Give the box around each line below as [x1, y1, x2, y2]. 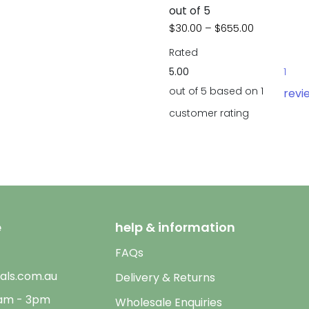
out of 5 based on [169, 84, 261, 99]
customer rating [169, 106, 250, 121]
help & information [115, 218, 235, 236]
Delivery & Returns [115, 269, 215, 286]
